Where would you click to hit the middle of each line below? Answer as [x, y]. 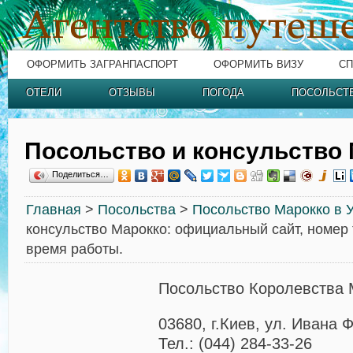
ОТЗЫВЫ [132, 93]
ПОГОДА [223, 93]
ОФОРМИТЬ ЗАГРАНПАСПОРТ [102, 64]
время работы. [74, 249]
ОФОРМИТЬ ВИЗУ [258, 64]
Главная [54, 210]
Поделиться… [80, 174]
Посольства [137, 210]
